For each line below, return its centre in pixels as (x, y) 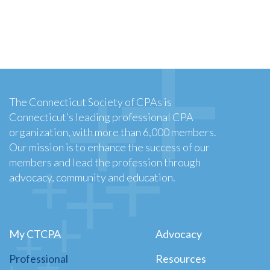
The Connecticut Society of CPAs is (90, 102)
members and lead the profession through (105, 162)
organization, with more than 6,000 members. (113, 132)
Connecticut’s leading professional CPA (101, 117)
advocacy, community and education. (92, 177)
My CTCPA (35, 234)
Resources (181, 259)
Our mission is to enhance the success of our (109, 147)
